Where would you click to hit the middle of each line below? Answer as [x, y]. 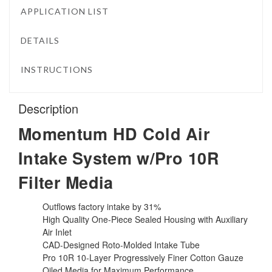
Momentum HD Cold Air [114, 133]
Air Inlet [57, 232]
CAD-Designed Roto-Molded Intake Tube [121, 244]
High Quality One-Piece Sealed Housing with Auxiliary [145, 219]
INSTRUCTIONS [57, 70]
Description [48, 108]
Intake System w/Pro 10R [119, 158]
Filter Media [66, 182]
